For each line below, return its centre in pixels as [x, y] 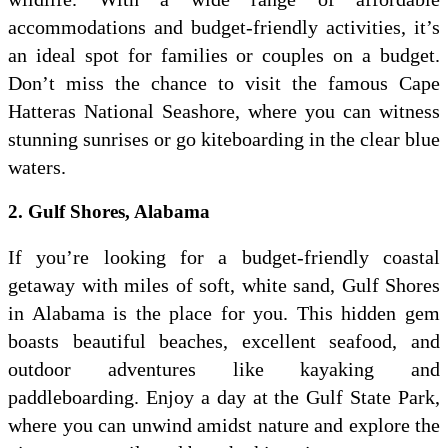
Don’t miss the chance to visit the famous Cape [224, 83]
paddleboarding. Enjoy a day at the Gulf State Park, [224, 397]
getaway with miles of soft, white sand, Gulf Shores [224, 285]
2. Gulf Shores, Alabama [109, 212]
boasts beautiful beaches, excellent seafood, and [224, 341]
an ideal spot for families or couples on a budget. [224, 55]
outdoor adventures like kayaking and [224, 369]
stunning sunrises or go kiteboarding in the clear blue [224, 139]
